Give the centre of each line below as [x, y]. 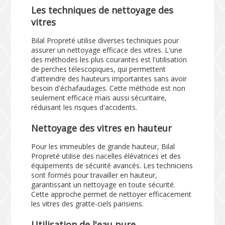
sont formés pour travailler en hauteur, [94, 175]
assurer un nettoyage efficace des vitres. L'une [107, 50]
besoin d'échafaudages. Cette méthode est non [108, 88]
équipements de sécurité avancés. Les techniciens [112, 165]
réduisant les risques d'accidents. [84, 107]
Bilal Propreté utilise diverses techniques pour [105, 40]
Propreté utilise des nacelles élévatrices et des [106, 156]
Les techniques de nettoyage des [102, 10]
